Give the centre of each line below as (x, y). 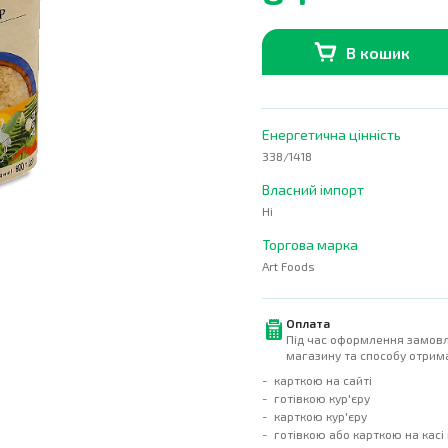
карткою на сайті (323, 380)
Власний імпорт (313, 189)
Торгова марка (310, 244)
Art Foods (288, 266)
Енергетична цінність (331, 134)
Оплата (308, 323)
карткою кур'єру (320, 416)
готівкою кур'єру (322, 398)
